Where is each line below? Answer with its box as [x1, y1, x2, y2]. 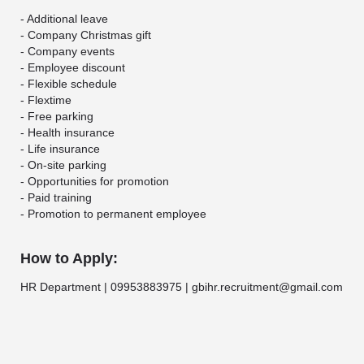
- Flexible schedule [20, 77, 117, 91]
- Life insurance [20, 142, 100, 156]
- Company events [20, 45, 115, 58]
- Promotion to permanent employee [20, 207, 206, 221]
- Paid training [20, 191, 92, 205]
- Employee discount [20, 61, 125, 75]
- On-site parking [20, 158, 106, 172]
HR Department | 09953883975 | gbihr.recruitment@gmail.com [20, 280, 343, 294]
